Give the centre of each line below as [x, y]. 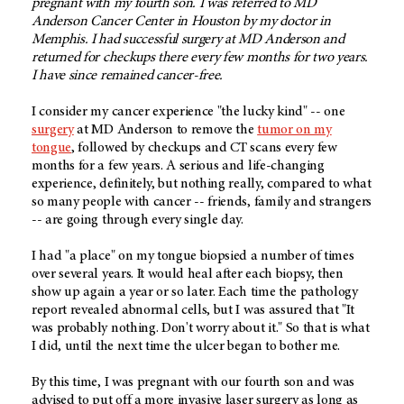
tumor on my [294, 129]
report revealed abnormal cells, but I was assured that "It [193, 310]
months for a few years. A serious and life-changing [178, 165]
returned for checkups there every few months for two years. [200, 57]
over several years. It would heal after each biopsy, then [188, 274]
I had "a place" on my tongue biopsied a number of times [193, 256]
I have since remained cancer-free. [128, 75]
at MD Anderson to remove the [165, 129]
